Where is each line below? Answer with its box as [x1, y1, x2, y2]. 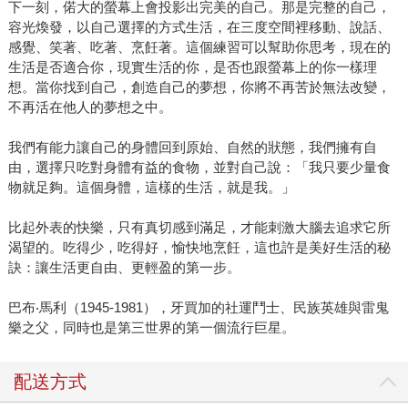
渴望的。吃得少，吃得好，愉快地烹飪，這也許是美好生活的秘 [7, 240, 391, 256]
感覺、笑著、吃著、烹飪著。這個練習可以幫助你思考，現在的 [7, 39, 391, 56]
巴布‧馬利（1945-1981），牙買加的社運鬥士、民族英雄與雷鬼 [7, 300, 389, 316]
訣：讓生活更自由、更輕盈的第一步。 [7, 260, 240, 276]
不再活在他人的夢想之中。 [7, 99, 172, 116]
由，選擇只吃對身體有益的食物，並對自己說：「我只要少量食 [7, 159, 391, 176]
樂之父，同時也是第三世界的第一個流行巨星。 [7, 320, 295, 336]
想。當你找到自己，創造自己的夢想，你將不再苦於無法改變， [7, 79, 391, 96]
